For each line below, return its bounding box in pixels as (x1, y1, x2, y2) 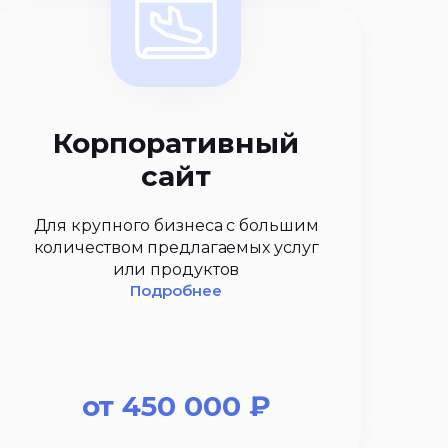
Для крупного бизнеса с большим (33, 215, 319, 235)
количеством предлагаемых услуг (33, 237, 319, 257)
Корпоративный (53, 126, 299, 160)
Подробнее (130, 281, 222, 301)
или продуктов (112, 259, 240, 279)
